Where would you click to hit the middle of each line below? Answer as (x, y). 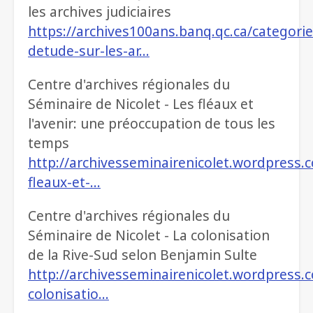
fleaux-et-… (64, 182)
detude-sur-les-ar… (89, 51)
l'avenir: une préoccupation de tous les (152, 124)
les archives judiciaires (100, 12)
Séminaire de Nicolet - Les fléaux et (141, 104)
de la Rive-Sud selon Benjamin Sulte (143, 255)
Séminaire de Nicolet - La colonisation (149, 235)
